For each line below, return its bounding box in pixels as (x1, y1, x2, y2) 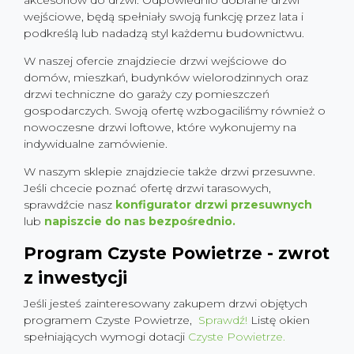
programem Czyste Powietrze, (24, 313, 198, 327)
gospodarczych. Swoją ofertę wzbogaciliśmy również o (24, 104, 326, 118)
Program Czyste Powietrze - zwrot (24, 243, 330, 263)
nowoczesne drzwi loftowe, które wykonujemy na (24, 120, 296, 134)
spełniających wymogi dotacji (24, 330, 188, 344)
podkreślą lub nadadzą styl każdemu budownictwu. (24, 26, 304, 40)
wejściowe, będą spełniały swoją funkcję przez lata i (24, 9, 303, 24)
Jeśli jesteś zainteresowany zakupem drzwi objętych (24, 296, 307, 311)
